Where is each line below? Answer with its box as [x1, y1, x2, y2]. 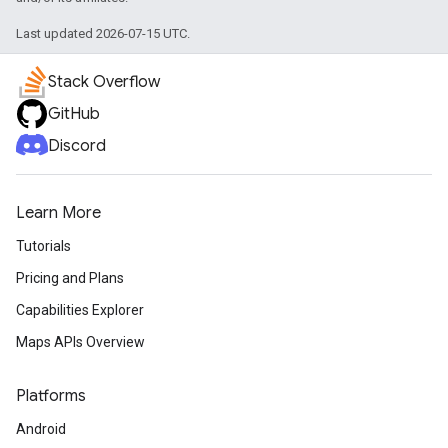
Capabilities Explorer [16, 302, 144, 319]
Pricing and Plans [16, 270, 124, 287]
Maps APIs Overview [16, 334, 145, 351]
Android [16, 421, 66, 438]
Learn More [16, 203, 101, 224]
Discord [48, 136, 106, 157]
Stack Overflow [48, 72, 160, 93]
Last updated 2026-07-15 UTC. [16, 26, 190, 42]
